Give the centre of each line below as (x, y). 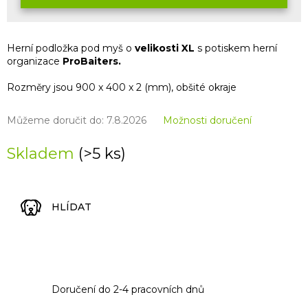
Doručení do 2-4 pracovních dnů (128, 289)
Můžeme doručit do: (55, 120)
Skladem (43, 153)
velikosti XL (165, 48)
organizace (35, 61)
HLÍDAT (71, 207)
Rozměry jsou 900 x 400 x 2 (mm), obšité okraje (122, 87)
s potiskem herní (236, 48)
